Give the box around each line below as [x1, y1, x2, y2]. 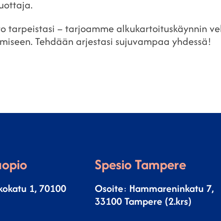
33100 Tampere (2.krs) [95, 194, 191, 209]
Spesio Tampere [95, 154, 186, 174]
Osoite [95, 181, 123, 196]
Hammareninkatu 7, [129, 181, 214, 196]
